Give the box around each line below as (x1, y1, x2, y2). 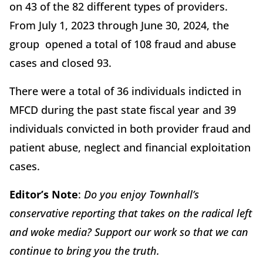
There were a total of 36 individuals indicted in (9, 83, 241, 98)
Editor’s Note (9, 187, 78, 201)
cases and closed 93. (9, 55, 112, 70)
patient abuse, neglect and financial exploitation (9, 140, 251, 154)
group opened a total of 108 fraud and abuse (9, 36, 236, 51)
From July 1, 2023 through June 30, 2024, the (9, 18, 229, 32)
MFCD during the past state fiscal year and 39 (9, 102, 236, 117)
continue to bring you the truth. (9, 243, 160, 258)
